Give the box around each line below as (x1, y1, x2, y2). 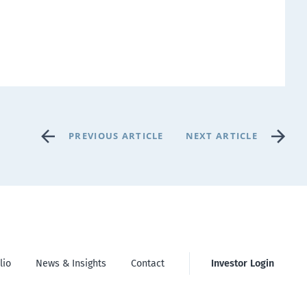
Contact (130, 258, 164, 269)
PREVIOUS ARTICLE (69, 130, 164, 142)
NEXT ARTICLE (185, 130, 258, 142)
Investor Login (210, 258, 274, 269)
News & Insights (35, 258, 106, 269)
